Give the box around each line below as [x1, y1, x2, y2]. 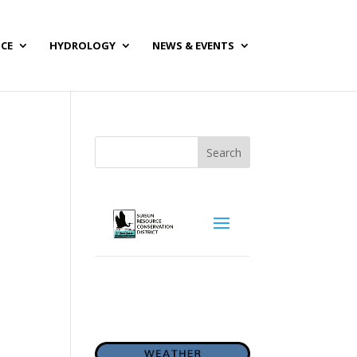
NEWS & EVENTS [151, 38, 234, 53]
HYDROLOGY [49, 38, 116, 53]
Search [206, 144, 241, 160]
